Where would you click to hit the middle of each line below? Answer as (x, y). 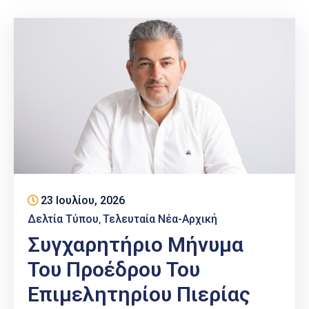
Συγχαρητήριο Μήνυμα (136, 244)
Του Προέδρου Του (114, 269)
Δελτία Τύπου (63, 219)
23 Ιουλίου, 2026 (83, 200)
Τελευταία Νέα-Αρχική (160, 219)
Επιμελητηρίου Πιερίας (139, 294)
